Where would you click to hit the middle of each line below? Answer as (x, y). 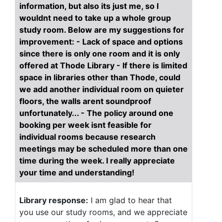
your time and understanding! (77, 172)
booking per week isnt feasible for (85, 125)
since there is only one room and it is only (100, 54)
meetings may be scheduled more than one (104, 149)
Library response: (54, 200)
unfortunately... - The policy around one (96, 113)
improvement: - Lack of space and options (101, 42)
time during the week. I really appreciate (97, 161)
